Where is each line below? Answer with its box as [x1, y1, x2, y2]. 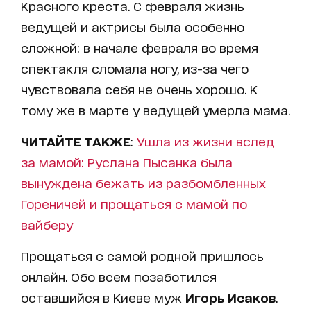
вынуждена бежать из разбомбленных [21, 175, 266, 190]
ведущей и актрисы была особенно [21, 19, 244, 33]
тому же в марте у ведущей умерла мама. [21, 102, 290, 117]
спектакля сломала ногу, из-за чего [21, 60, 249, 75]
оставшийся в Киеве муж [21, 289, 185, 304]
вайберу [21, 217, 73, 231]
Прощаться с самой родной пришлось [21, 248, 264, 262]
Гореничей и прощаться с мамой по [21, 196, 247, 210]
